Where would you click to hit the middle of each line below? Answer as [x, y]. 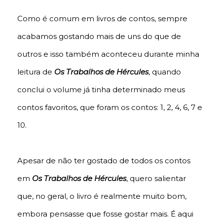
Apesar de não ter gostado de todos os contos [104, 161]
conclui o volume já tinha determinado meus [101, 90]
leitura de [36, 72]
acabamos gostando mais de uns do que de [99, 37]
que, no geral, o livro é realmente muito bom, [102, 196]
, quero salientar [156, 179]
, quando [165, 72]
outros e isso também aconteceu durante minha [108, 54]
